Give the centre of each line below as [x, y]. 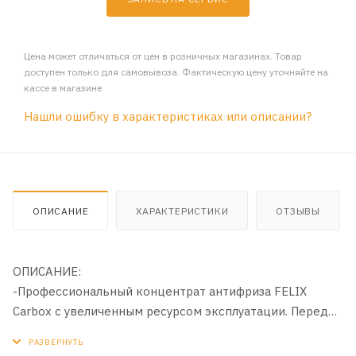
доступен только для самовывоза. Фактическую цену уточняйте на [176, 72]
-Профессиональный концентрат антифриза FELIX [160, 291]
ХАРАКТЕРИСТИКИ [182, 211]
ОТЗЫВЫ [298, 211]
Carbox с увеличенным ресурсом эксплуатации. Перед [170, 311]
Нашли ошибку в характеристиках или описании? [168, 116]
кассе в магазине [63, 87]
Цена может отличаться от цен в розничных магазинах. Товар [163, 56]
